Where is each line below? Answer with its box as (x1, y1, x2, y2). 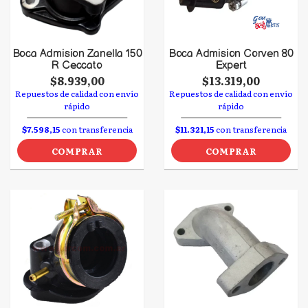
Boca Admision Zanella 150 (12, 47, 142, 60)
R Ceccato (52, 59, 102, 72)
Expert (215, 59, 247, 72)
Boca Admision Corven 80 (168, 47, 294, 60)
